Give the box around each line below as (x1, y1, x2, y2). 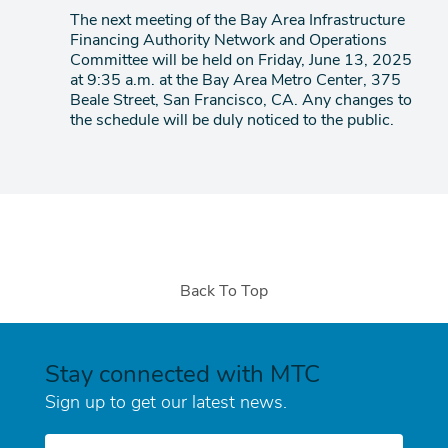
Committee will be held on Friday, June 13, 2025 (70, 49, 412, 71)
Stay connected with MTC (45, 358, 320, 390)
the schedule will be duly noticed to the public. (70, 109, 394, 131)
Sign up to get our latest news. (45, 390, 287, 414)
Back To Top (180, 280, 268, 302)
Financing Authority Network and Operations (70, 29, 387, 51)
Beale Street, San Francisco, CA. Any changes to (70, 89, 412, 111)
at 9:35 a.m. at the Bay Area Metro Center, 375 (70, 69, 401, 91)
